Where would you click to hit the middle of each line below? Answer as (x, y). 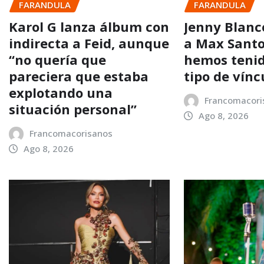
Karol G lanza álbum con (89, 27)
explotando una (61, 93)
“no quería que (57, 60)
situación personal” (73, 109)
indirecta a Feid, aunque (89, 43)
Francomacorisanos (71, 133)
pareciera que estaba (79, 76)
